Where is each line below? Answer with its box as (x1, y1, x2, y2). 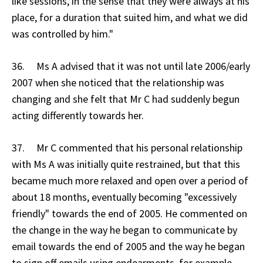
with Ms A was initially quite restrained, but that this (12, 157, 240, 171)
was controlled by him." (12, 26, 113, 41)
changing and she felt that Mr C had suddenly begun (12, 92, 240, 106)
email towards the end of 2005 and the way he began (12, 239, 245, 253)
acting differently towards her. (12, 108, 144, 122)
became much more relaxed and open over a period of (12, 173, 248, 187)
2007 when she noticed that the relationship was (12, 75, 224, 89)
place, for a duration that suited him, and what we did (12, 10, 248, 24)
